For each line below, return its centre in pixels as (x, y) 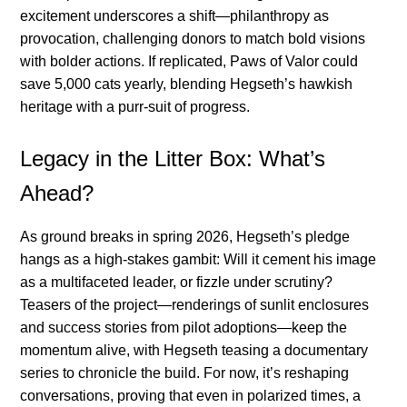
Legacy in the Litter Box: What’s (173, 159)
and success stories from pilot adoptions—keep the (184, 328)
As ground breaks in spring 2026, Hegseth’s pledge (185, 237)
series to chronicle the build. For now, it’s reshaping (185, 373)
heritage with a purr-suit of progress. (135, 107)
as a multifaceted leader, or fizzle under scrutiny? (177, 283)
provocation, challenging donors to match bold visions (193, 39)
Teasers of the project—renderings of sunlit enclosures (195, 305)
